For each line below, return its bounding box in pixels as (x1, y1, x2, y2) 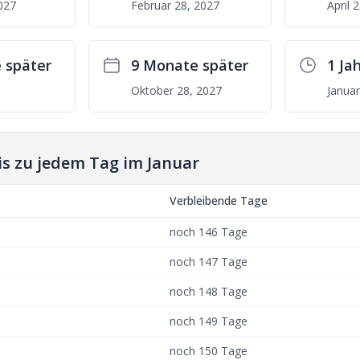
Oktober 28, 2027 (130, 83, 222, 98)
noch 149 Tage (170, 313, 247, 329)
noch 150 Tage (170, 343, 247, 358)
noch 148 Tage (170, 284, 247, 299)
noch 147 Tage (170, 254, 247, 269)
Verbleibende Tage (170, 193, 268, 208)
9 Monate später (130, 55, 248, 75)
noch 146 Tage (170, 224, 247, 239)
